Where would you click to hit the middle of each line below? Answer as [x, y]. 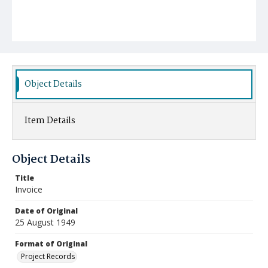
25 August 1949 [45, 222]
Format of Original [51, 244]
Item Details [50, 121]
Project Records [48, 256]
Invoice [29, 189]
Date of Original [46, 211]
